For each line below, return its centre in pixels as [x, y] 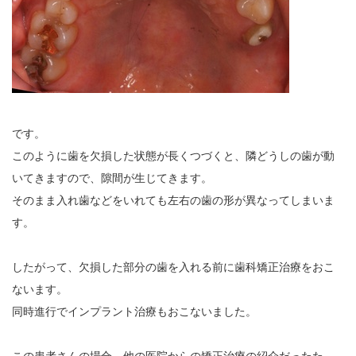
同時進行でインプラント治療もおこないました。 [134, 311]
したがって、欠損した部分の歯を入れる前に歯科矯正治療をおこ [173, 267]
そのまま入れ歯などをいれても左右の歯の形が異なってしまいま [173, 200]
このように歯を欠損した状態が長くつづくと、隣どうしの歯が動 [173, 156]
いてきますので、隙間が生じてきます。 [112, 178]
